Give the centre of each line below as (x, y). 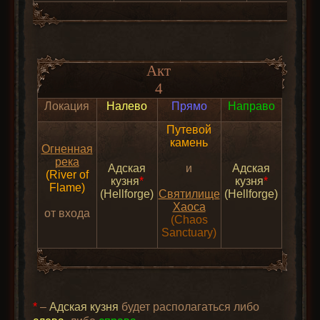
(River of (67, 175)
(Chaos (189, 220)
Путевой (189, 130)
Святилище (189, 194)
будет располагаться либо (189, 307)
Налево (127, 106)
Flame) (67, 188)
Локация (67, 106)
